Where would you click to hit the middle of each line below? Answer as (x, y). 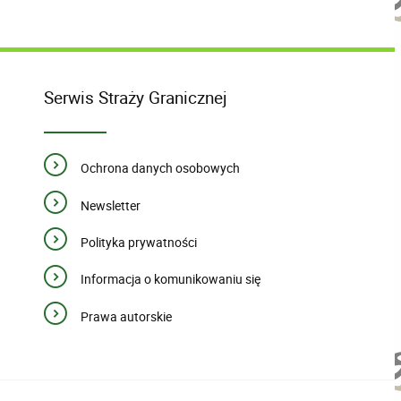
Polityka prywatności (138, 243)
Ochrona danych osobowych (160, 168)
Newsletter (110, 205)
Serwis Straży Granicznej (136, 98)
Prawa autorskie (126, 316)
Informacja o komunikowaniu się (170, 279)
